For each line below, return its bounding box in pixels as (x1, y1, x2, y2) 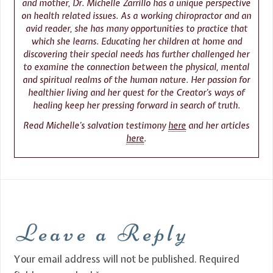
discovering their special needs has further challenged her (23, 48, 250, 60)
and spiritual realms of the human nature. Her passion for (23, 74, 250, 85)
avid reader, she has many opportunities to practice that (25, 23, 247, 34)
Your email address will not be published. (14, 252, 197, 266)
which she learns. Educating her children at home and (30, 35, 242, 47)
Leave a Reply (16, 218, 189, 247)
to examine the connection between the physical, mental (23, 61, 250, 73)
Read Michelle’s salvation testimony (23, 119, 169, 131)
